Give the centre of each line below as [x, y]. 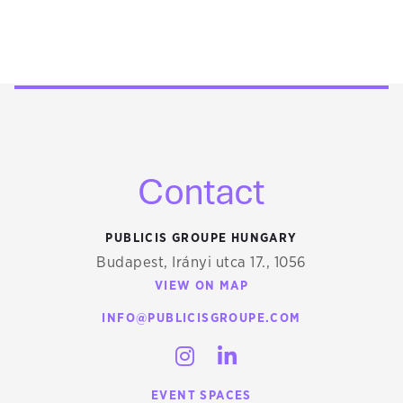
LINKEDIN [293, 355]
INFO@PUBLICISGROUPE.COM [201, 318]
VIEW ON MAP [201, 286]
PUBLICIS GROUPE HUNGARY [201, 238]
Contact [201, 190]
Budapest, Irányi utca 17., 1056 [201, 262]
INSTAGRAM [262, 355]
